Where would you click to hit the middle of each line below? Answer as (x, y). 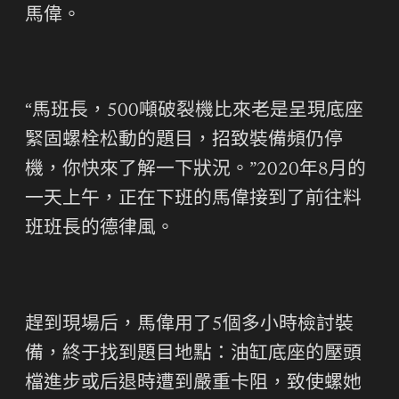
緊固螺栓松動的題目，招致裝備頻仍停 (184, 142)
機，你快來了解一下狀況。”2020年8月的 (195, 171)
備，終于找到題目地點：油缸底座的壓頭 (193, 354)
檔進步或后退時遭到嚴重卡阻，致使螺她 (193, 384)
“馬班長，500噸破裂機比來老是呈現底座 (194, 112)
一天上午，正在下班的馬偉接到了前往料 (193, 200)
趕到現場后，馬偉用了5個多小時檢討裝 (189, 325)
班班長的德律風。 (100, 230)
